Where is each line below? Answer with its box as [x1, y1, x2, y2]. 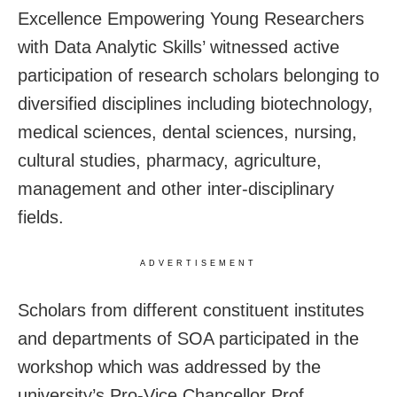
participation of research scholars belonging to [18, 65, 379, 85]
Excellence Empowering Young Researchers [18, 8, 364, 28]
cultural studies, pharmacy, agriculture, [18, 150, 322, 170]
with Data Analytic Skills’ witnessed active [18, 36, 339, 57]
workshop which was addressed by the [18, 356, 321, 377]
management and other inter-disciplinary [18, 178, 334, 198]
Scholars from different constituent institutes [18, 300, 364, 320]
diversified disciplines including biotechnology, [18, 93, 373, 113]
